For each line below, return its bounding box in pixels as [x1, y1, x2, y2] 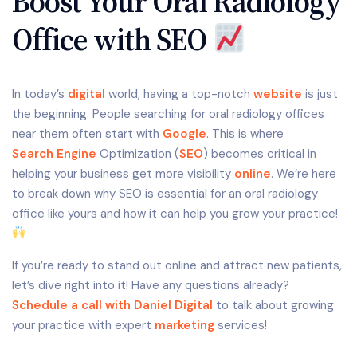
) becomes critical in [203, 145, 316, 162]
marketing [155, 316, 214, 333]
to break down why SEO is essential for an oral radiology [12, 185, 318, 202]
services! [214, 316, 267, 333]
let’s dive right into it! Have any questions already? [12, 277, 289, 293]
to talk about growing [213, 296, 334, 313]
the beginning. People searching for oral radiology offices [12, 105, 324, 122]
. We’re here [271, 165, 336, 182]
